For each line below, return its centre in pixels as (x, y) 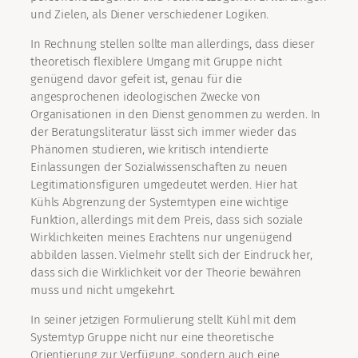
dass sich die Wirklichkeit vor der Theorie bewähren (166, 273)
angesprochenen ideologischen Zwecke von (146, 97)
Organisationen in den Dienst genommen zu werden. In (176, 115)
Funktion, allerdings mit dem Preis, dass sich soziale (167, 220)
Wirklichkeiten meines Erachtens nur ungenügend (162, 238)
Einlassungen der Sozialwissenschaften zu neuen (159, 167)
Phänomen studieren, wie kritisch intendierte (149, 150)
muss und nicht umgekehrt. (103, 290)
